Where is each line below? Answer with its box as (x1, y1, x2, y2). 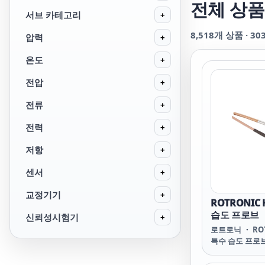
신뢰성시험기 (25, 211, 79, 223)
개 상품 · (214, 29, 250, 41)
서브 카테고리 (25, 9, 81, 21)
